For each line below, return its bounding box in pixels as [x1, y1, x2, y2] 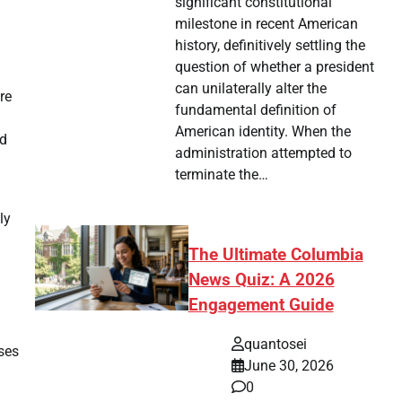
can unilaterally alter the [175, 79, 328, 97]
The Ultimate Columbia [188, 244, 363, 265]
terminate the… [175, 165, 269, 183]
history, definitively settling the [175, 36, 366, 54]
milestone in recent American [175, 14, 359, 32]
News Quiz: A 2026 [188, 269, 335, 290]
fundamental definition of [175, 100, 337, 118]
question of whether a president [175, 57, 375, 75]
